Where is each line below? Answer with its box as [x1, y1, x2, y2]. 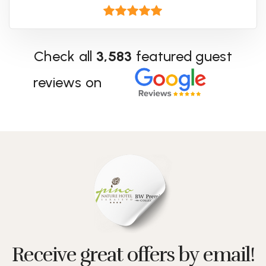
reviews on [33, 74, 102, 91]
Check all [33, 47, 96, 65]
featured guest [132, 47, 232, 65]
